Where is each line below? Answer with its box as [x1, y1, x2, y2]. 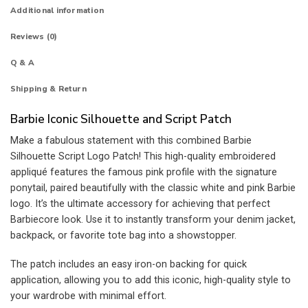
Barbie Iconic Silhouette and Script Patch [10, 111, 232, 127]
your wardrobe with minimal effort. [10, 289, 166, 302]
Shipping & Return [10, 83, 87, 95]
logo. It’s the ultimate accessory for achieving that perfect [10, 198, 270, 210]
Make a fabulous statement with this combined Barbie [10, 135, 252, 147]
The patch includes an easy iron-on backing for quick [10, 258, 247, 270]
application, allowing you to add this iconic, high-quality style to [10, 274, 291, 286]
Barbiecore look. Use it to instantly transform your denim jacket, [10, 214, 296, 226]
